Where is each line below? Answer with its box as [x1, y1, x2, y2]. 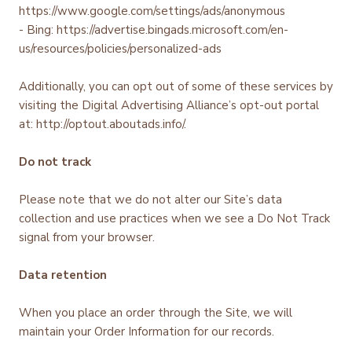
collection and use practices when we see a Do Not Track [19, 210, 330, 226]
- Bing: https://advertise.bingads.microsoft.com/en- [19, 21, 288, 38]
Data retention [19, 266, 107, 283]
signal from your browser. [19, 229, 158, 245]
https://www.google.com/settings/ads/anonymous [19, 2, 288, 19]
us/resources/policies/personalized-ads [19, 40, 225, 57]
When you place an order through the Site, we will [19, 304, 292, 321]
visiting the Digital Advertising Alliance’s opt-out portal [19, 97, 319, 113]
